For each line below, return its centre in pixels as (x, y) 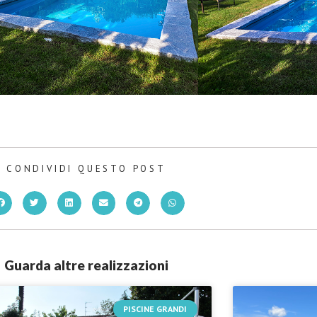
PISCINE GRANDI (155, 309)
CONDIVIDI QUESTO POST (86, 168)
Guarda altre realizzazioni (86, 265)
